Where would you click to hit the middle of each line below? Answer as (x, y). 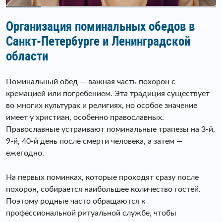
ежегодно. (25, 153)
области (27, 56)
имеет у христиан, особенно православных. (85, 118)
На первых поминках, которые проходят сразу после (102, 178)
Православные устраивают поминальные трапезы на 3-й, (111, 130)
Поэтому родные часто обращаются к (76, 201)
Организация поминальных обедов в (100, 27)
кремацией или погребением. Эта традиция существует (108, 94)
